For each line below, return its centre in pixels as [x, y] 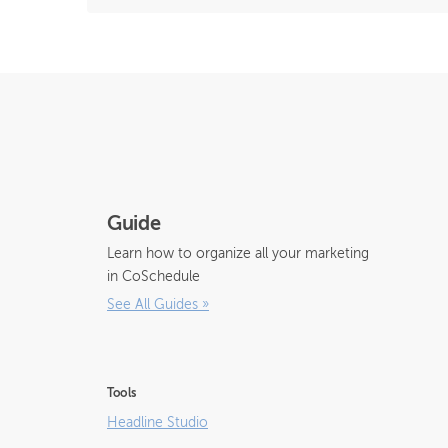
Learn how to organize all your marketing [238, 254]
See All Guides [152, 305]
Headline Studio [157, 423]
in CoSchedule [153, 277]
